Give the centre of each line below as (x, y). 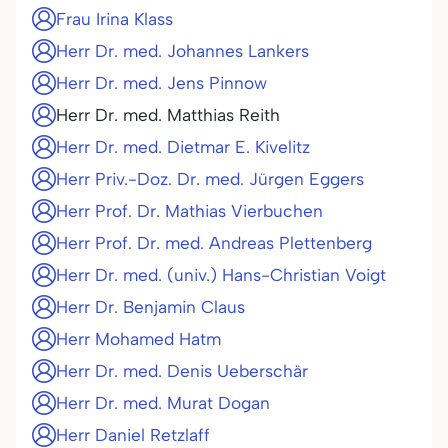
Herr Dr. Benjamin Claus (150, 307)
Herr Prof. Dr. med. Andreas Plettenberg (214, 243)
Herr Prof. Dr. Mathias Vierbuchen (189, 211)
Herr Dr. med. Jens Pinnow (161, 83)
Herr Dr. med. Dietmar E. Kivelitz (183, 147)
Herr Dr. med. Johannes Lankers (182, 51)
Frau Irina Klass (114, 19)
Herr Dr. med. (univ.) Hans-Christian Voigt (221, 275)
